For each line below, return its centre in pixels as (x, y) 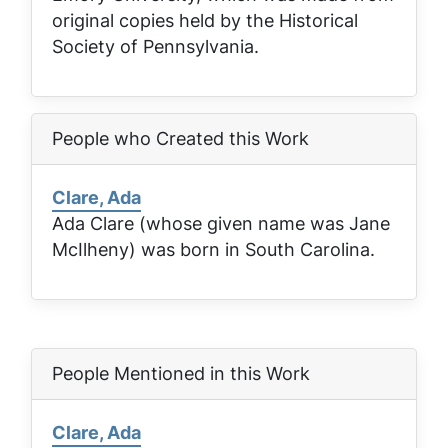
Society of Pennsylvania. (155, 46)
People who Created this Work (180, 138)
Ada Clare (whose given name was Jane (221, 223)
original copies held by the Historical (205, 20)
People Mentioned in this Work (181, 373)
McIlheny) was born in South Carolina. (213, 249)
